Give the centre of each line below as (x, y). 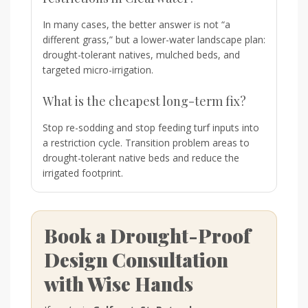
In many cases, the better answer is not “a (136, 24)
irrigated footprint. (83, 173)
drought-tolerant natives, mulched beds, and (141, 54)
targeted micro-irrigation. (98, 69)
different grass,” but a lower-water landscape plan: (154, 39)
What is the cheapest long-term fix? (144, 101)
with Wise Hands (119, 283)
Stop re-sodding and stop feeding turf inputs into (151, 127)
